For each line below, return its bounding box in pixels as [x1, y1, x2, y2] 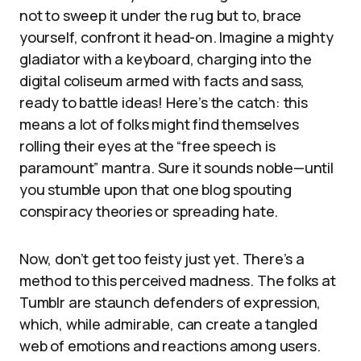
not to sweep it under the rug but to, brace [19, 6, 302, 25]
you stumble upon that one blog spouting [19, 180, 292, 199]
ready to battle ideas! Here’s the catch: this [19, 93, 308, 112]
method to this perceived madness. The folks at [19, 271, 336, 290]
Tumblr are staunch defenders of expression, [19, 293, 322, 312]
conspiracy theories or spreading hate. [19, 201, 279, 221]
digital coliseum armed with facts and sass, [19, 71, 305, 90]
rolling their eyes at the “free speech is [19, 136, 276, 156]
